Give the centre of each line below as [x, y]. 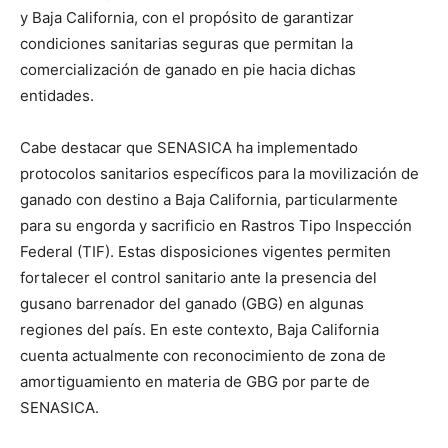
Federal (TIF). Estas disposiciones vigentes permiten [205, 252]
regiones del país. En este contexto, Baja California [199, 330]
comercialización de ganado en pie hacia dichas [188, 70]
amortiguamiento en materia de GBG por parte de [195, 382]
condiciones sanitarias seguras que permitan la [186, 44]
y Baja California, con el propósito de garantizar [187, 18]
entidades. [57, 96]
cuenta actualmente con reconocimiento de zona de [203, 356]
